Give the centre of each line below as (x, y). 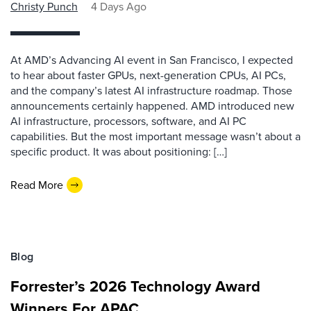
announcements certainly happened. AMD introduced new (152, 106)
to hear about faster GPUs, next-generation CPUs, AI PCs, (148, 75)
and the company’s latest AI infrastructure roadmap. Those (151, 91)
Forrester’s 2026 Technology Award (135, 286)
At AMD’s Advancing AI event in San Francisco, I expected (152, 60)
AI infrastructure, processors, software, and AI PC (128, 121)
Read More (37, 185)
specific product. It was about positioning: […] (119, 152)
